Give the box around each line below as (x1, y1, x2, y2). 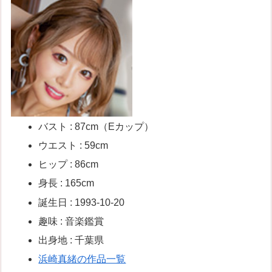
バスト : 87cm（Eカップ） (38, 121, 154, 132)
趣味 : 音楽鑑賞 (38, 216, 104, 226)
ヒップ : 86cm (38, 159, 99, 170)
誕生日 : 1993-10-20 (38, 197, 125, 208)
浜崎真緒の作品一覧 (38, 254, 126, 265)
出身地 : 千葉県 (38, 235, 104, 246)
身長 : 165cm (38, 178, 95, 189)
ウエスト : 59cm (38, 140, 109, 151)
